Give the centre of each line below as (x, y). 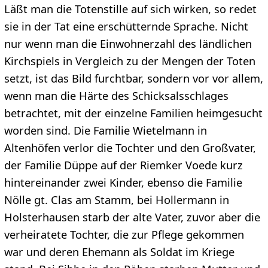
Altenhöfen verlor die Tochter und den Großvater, (130, 147)
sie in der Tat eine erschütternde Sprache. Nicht (126, 26)
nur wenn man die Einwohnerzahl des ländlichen (128, 43)
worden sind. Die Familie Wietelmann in (105, 130)
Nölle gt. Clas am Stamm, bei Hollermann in (116, 200)
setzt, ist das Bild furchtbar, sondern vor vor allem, (133, 78)
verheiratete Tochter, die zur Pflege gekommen (124, 234)
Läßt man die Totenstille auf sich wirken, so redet (130, 9)
